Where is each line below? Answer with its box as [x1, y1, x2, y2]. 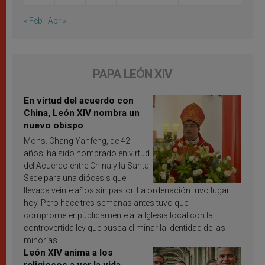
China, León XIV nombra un [24, 108, 140, 119]
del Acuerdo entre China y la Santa [24, 161, 149, 171]
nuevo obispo [24, 120, 83, 131]
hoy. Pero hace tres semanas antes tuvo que [24, 198, 188, 208]
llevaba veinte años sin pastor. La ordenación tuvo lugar [24, 186, 230, 196]
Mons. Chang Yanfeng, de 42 [24, 136, 130, 146]
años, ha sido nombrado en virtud [24, 148, 150, 159]
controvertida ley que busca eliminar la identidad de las [24, 223, 225, 233]
